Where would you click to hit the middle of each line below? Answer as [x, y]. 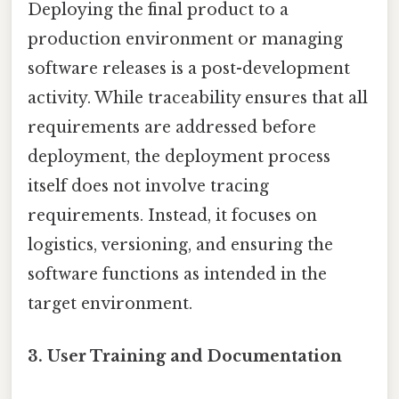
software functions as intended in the [177, 274]
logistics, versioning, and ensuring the [180, 244]
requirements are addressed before [172, 127]
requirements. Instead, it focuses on [172, 215]
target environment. [110, 303]
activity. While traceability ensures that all [198, 98]
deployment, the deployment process [179, 156]
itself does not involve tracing [148, 186]
